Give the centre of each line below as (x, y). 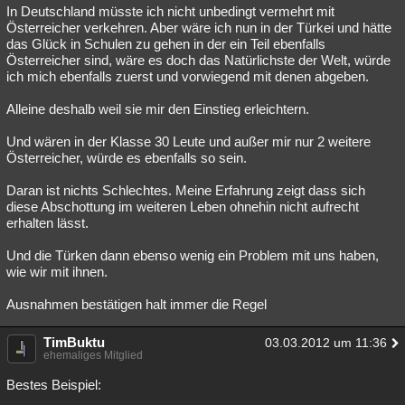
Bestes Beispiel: (54, 385)
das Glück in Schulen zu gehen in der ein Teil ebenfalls (166, 44)
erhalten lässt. (47, 223)
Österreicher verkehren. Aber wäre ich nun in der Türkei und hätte (199, 28)
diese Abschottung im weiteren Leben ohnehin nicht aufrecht (183, 207)
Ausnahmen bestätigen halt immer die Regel (137, 304)
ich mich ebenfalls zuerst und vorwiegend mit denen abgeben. (188, 76)
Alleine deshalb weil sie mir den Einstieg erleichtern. (158, 109)
